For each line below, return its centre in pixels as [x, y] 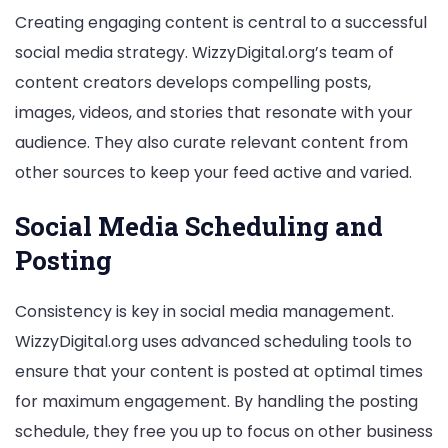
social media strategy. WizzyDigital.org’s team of [204, 52]
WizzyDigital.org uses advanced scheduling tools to [213, 342]
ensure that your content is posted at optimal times [219, 372]
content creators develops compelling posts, [193, 82]
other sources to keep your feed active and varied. [213, 172]
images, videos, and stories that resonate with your [214, 112]
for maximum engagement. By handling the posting [216, 402]
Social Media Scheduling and [199, 226]
